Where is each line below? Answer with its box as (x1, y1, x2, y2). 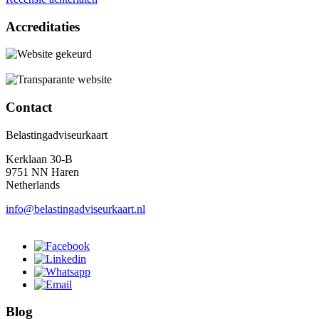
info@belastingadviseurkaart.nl (6, 202, 145, 215)
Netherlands (6, 178, 60, 191)
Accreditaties (6, 19, 80, 34)
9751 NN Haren (6, 165, 79, 178)
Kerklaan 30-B (6, 152, 73, 165)
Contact (6, 99, 52, 115)
